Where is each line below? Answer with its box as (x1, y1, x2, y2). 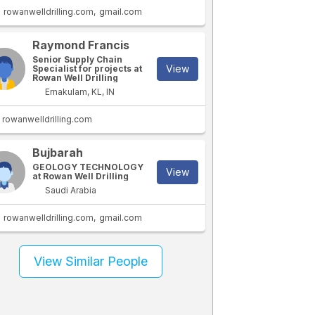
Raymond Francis (32, 38, 130, 52)
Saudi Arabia (43, 185, 97, 195)
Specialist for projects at (32, 63, 143, 74)
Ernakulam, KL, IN (43, 86, 115, 97)
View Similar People (34, 254, 148, 269)
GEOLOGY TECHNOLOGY (32, 162, 144, 172)
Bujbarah (32, 146, 84, 160)
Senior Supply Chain (32, 54, 123, 65)
